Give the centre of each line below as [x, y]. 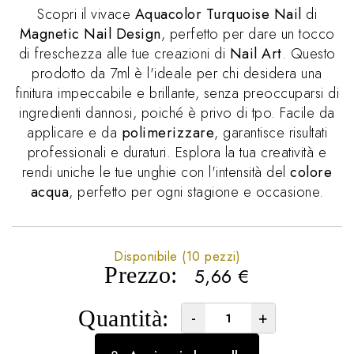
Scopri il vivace [86, 14]
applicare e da [74, 133]
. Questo [309, 54]
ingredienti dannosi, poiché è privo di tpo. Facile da [177, 113]
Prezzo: [141, 275]
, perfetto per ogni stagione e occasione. [196, 192]
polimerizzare [168, 133]
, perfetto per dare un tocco [248, 34]
